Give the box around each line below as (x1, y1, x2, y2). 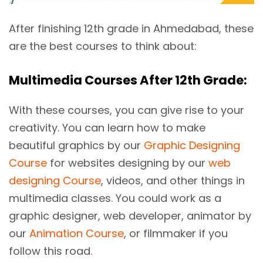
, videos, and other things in (101, 173, 245, 188)
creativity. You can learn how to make (9, 120, 205, 135)
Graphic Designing (144, 137, 240, 153)
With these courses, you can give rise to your (9, 102, 244, 117)
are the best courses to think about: (9, 38, 197, 53)
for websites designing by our (47, 155, 208, 170)
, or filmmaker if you (124, 225, 228, 241)
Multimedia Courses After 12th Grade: (9, 71, 249, 89)
